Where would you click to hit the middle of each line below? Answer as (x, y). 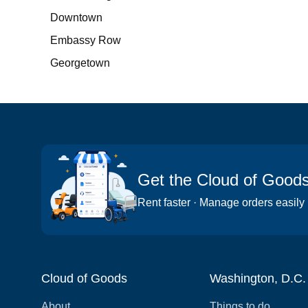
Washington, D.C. (257, 278)
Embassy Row (86, 40)
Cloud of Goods (84, 278)
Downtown (77, 18)
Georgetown (80, 63)
